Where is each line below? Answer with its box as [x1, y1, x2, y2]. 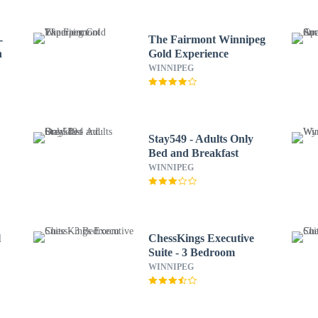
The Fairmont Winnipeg [148, 33, 265, 45]
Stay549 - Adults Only [148, 133, 253, 145]
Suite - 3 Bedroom [148, 246, 235, 258]
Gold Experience [148, 48, 229, 60]
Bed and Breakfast [148, 147, 238, 159]
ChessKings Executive [148, 232, 254, 244]
